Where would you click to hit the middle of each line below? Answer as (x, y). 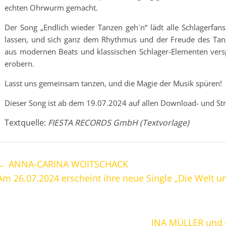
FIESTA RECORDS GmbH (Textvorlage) (119, 123)
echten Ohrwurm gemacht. (51, 8)
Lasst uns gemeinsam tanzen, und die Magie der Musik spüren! (113, 83)
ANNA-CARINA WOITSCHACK (67, 164)
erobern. (19, 64)
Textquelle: (26, 123)
